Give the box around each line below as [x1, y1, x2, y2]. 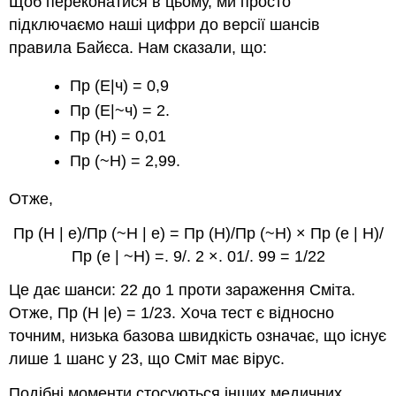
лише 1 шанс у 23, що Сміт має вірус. [9, 350, 286, 369]
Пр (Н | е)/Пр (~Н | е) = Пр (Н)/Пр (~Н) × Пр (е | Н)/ [12, 224, 384, 242]
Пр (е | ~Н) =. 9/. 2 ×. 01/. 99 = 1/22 [71, 247, 325, 265]
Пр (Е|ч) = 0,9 [70, 77, 170, 95]
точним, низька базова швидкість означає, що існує [9, 327, 387, 346]
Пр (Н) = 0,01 [70, 126, 167, 145]
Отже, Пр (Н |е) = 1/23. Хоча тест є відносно [9, 304, 335, 323]
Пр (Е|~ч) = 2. [70, 102, 171, 120]
